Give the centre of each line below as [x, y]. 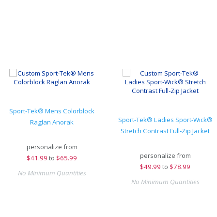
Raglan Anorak [52, 122]
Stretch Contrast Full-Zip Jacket [165, 131]
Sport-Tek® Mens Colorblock [52, 111]
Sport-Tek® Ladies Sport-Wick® [165, 120]
